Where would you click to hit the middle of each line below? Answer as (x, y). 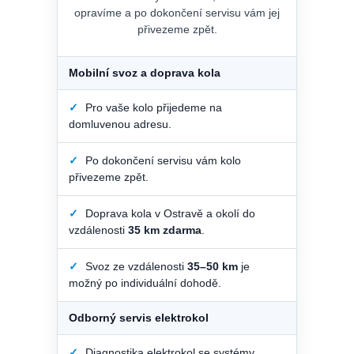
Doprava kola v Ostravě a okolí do (169, 213)
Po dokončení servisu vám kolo (162, 160)
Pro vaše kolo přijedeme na (152, 107)
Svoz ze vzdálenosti (135, 266)
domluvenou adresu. (120, 124)
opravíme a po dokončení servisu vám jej (177, 13)
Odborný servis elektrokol (139, 317)
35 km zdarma (165, 230)
